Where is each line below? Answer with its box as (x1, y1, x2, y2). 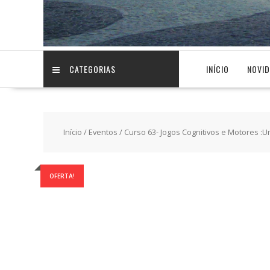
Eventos (88, 127, 118, 138)
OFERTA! (49, 172, 75, 181)
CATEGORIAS (69, 62, 116, 75)
